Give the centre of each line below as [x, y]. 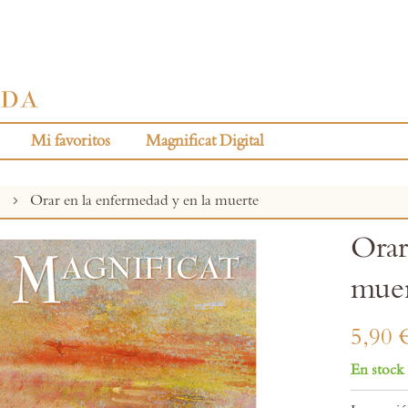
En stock [377, 369]
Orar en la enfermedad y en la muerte [144, 200]
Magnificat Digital [204, 141]
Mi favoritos [71, 141]
